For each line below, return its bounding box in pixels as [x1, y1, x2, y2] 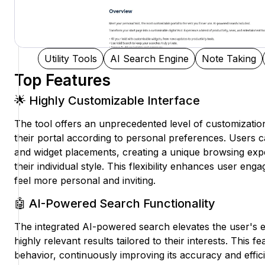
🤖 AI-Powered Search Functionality [14, 196, 215, 211]
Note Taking [201, 53, 256, 65]
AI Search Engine [109, 53, 189, 65]
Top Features [14, 71, 111, 90]
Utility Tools [44, 53, 97, 65]
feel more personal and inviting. [14, 174, 156, 187]
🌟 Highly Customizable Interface [14, 93, 200, 108]
